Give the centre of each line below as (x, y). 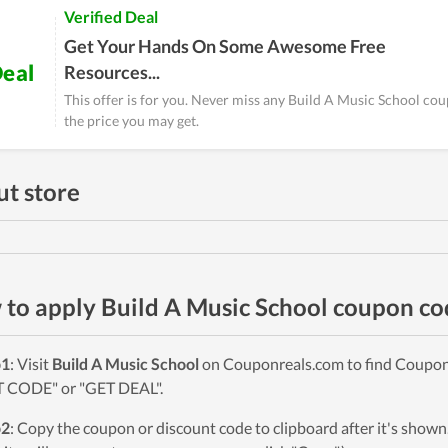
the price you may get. (131, 120)
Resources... (112, 72)
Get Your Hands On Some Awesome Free (225, 46)
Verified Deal (111, 16)
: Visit (31, 363)
